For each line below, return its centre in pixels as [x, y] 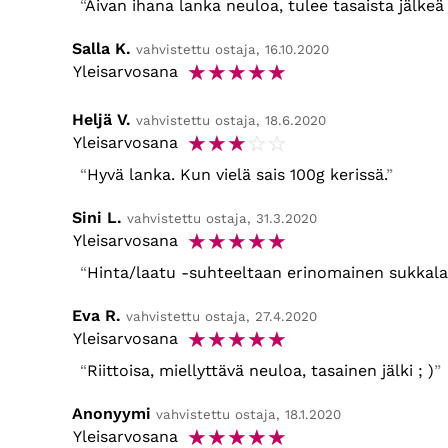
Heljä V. [101, 120]
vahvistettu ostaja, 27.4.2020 [221, 317]
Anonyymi [111, 414]
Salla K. [101, 49]
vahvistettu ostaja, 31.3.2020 [222, 219]
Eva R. [96, 316]
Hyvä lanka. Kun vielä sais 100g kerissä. [236, 175]
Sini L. [97, 218]
